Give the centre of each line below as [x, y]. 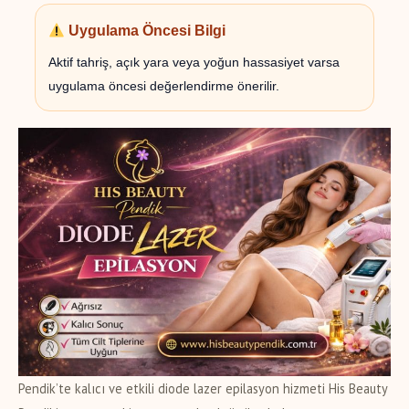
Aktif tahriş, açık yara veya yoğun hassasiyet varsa [194, 63]
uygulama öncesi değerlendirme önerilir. [164, 86]
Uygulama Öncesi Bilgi [146, 31]
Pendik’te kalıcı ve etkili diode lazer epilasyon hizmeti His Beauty [203, 389]
